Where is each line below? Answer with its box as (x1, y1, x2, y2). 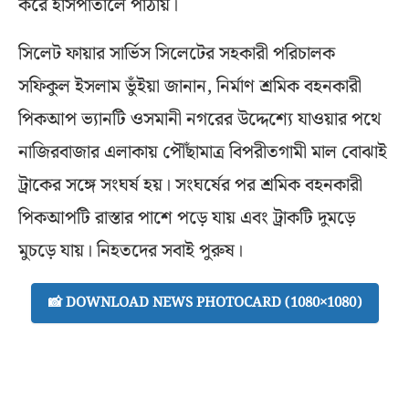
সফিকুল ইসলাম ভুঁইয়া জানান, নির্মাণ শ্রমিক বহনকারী (18, 71, 362, 101)
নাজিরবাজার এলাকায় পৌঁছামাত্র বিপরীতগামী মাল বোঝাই (18, 137, 387, 167)
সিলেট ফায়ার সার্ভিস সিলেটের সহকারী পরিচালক (18, 38, 335, 68)
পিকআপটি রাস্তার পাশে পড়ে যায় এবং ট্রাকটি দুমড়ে (18, 203, 355, 233)
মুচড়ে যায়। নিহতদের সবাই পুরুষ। (18, 236, 243, 266)
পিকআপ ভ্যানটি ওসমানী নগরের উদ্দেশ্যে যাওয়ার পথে (18, 104, 381, 134)
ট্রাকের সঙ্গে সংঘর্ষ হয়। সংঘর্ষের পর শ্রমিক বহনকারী (18, 170, 362, 200)
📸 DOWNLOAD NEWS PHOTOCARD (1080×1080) (47, 291, 362, 314)
